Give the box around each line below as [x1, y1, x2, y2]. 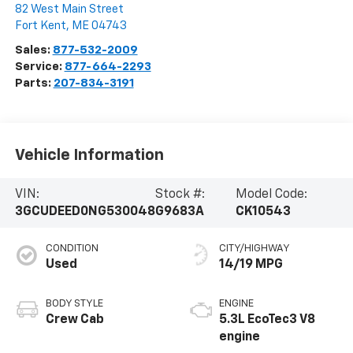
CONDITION [45, 243, 98, 255]
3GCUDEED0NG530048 [14, 205, 155, 218]
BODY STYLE [45, 299, 103, 310]
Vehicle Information [14, 147, 164, 163]
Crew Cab [45, 314, 104, 327]
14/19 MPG [219, 258, 283, 272]
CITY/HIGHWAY [219, 243, 290, 255]
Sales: [14, 44, 53, 57]
